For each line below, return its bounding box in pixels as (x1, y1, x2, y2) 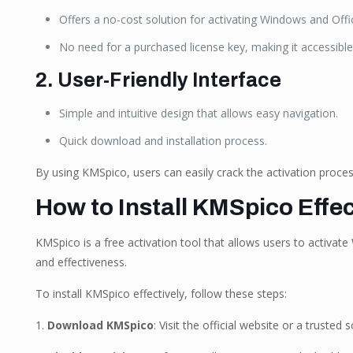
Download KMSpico (46, 318, 154, 333)
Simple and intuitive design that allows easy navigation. (58, 106, 338, 121)
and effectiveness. (35, 255, 127, 269)
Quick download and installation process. (58, 133, 267, 148)
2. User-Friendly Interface (35, 69, 281, 91)
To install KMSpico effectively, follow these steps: (35, 286, 287, 301)
